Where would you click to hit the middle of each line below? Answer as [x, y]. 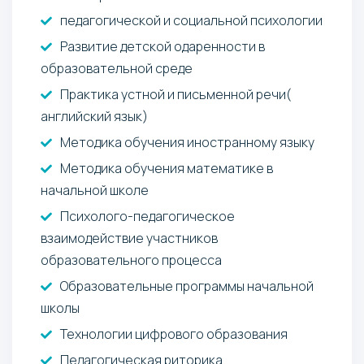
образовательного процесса [131, 260]
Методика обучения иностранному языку [187, 142]
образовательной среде [117, 68]
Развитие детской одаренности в [162, 46]
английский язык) [94, 116]
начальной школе [95, 190]
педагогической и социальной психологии [191, 20]
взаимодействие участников [129, 238]
